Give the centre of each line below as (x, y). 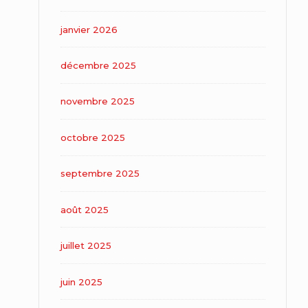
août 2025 (84, 209)
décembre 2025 (98, 65)
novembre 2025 (97, 101)
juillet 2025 (86, 246)
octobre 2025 (92, 137)
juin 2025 (81, 282)
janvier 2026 (89, 29)
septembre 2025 (100, 174)
